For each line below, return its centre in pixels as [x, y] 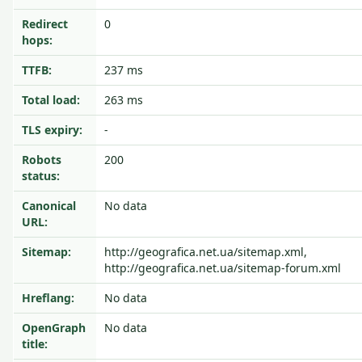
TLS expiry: [52, 130]
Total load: [51, 100]
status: [41, 176]
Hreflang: [48, 298]
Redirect [45, 24]
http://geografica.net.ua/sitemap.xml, [206, 252]
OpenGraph [54, 328]
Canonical [49, 206]
